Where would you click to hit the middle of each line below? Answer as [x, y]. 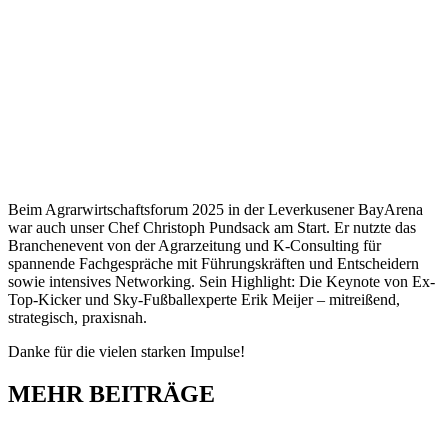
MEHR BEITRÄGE [111, 393]
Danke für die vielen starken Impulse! [126, 351]
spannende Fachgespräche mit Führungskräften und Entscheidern [213, 263]
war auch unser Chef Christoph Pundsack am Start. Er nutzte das [212, 227]
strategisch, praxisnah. [77, 317]
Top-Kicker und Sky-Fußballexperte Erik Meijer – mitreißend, [204, 299]
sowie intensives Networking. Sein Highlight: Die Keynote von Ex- [221, 281]
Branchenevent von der [83, 245]
